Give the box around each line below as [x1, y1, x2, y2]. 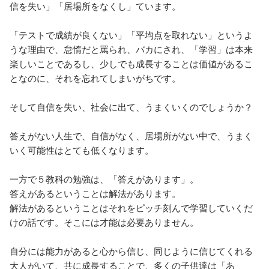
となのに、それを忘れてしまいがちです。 [10, 71, 181, 84]
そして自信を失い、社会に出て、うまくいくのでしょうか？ [10, 100, 253, 113]
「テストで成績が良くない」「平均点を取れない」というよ [10, 28, 253, 41]
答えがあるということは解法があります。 [10, 187, 181, 199]
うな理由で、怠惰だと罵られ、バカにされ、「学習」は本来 [10, 43, 253, 55]
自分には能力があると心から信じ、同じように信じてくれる [10, 244, 253, 257]
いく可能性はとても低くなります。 [10, 144, 154, 156]
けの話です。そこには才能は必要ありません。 [10, 216, 199, 228]
